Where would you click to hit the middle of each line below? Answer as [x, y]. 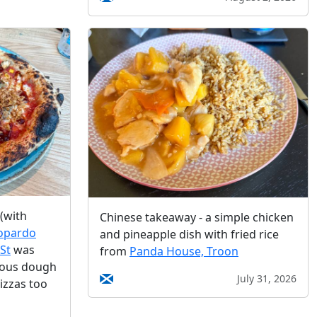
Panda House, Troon [184, 251]
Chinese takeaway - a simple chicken [197, 217]
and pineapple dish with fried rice [189, 234]
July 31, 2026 [267, 278]
